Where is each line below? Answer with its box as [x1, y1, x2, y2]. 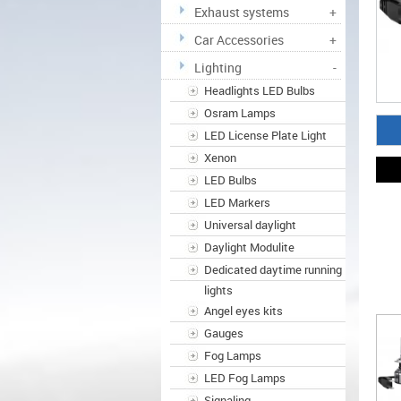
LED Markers [203, 194, 270, 210]
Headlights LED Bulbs [203, 82, 315, 98]
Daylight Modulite [203, 239, 294, 255]
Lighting [193, 59, 242, 76]
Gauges [203, 325, 243, 341]
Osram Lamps [203, 105, 276, 121]
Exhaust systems [193, 4, 289, 21]
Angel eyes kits [203, 303, 283, 319]
